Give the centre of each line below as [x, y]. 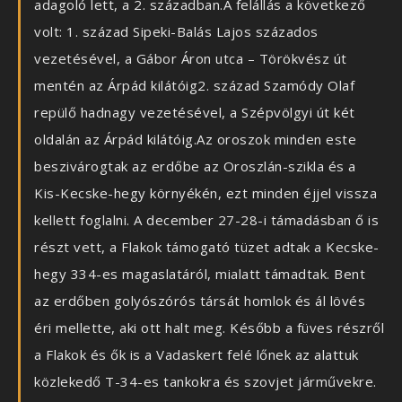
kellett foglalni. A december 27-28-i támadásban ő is [206, 220]
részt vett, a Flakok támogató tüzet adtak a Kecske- [207, 247]
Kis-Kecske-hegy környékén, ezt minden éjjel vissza [205, 193]
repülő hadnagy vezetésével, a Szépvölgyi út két [195, 113]
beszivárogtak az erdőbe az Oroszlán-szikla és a [195, 166]
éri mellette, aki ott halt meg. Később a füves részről [209, 328]
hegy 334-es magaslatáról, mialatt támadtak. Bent [200, 274]
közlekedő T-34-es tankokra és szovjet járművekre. [205, 382]
